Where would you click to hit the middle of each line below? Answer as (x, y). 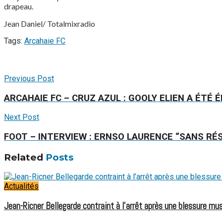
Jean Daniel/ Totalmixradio (50, 23)
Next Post (22, 117)
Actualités (21, 186)
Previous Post (29, 78)
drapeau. (19, 6)
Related (24, 157)
